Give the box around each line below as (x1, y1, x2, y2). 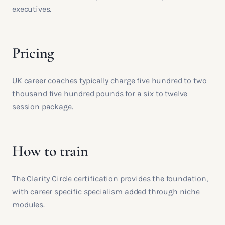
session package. (12, 102, 73, 111)
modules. (12, 200, 45, 209)
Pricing (12, 44, 54, 62)
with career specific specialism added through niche (12, 187, 200, 196)
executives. (12, 4, 52, 14)
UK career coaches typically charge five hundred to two (12, 76, 207, 85)
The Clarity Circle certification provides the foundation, (12, 174, 208, 183)
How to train (12, 142, 88, 160)
